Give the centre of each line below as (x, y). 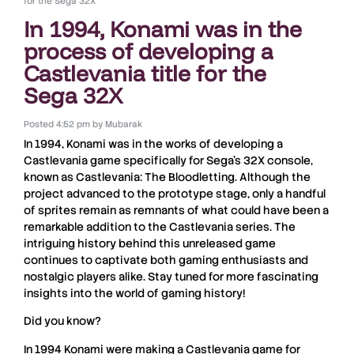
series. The (264, 226)
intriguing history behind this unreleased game (150, 243)
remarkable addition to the (96, 226)
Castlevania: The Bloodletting (155, 177)
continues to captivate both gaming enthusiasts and (166, 260)
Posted (38, 124)
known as (50, 177)
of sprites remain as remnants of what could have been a (176, 210)
